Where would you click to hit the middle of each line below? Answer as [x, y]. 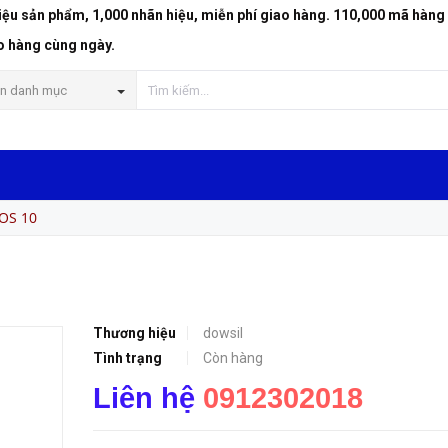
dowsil [222, 333]
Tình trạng [127, 358]
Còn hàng [232, 358]
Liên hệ [147, 398]
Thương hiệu [134, 333]
